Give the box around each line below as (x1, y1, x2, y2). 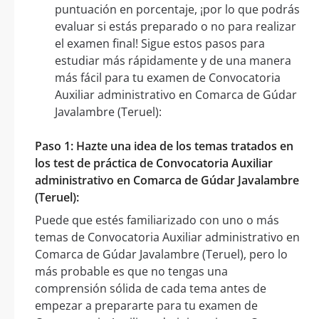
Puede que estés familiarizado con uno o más (35, 211, 279, 228)
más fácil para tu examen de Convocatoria (55, 69, 281, 85)
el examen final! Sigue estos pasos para (55, 35, 265, 51)
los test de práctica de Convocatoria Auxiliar (35, 155, 273, 171)
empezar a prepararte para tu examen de (35, 297, 258, 313)
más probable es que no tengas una (35, 263, 228, 279)
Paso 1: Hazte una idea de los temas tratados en (35, 137, 293, 154)
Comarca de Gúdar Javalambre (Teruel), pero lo (35, 246, 288, 262)
